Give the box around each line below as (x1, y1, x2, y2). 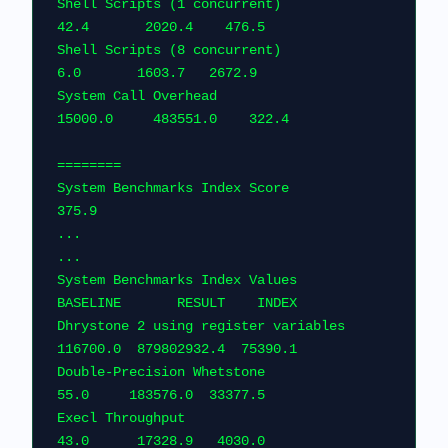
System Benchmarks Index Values (57, 272, 297, 288)
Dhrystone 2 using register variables (57, 318, 345, 334)
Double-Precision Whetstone (57, 364, 265, 380)
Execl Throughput (57, 410, 185, 426)
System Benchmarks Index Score (57, 180, 289, 196)
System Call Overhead (57, 88, 217, 104)
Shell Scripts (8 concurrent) (57, 42, 281, 58)
